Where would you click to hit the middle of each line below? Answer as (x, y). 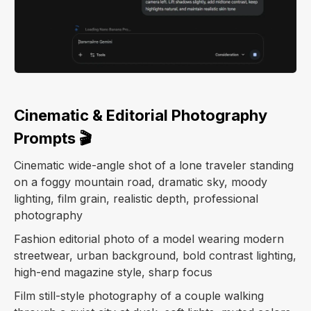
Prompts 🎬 (53, 138)
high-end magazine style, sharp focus (113, 272)
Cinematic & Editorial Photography (141, 116)
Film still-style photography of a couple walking (139, 296)
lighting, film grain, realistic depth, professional (136, 199)
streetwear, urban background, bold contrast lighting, (155, 256)
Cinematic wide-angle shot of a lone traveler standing (154, 166)
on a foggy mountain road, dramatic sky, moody (141, 182)
